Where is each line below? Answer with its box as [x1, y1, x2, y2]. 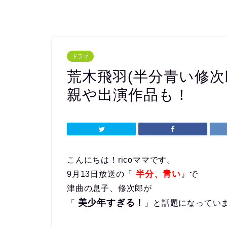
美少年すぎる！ [78, 198, 145, 208]
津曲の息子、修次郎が [67, 184, 152, 193]
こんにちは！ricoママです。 [67, 156, 175, 164]
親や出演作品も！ [67, 87, 190, 103]
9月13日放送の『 [67, 170, 133, 178]
